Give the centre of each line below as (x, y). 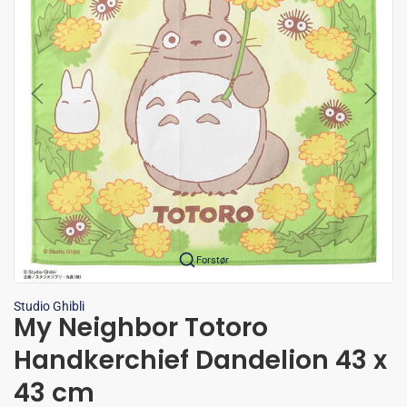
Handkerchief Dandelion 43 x (200, 361)
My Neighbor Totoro (141, 328)
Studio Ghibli (49, 307)
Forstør (213, 260)
